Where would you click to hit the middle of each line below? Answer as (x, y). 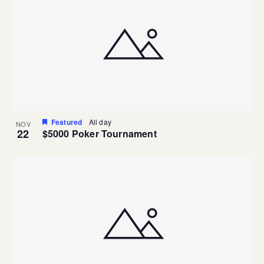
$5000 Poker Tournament (99, 134)
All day (100, 122)
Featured (67, 122)
